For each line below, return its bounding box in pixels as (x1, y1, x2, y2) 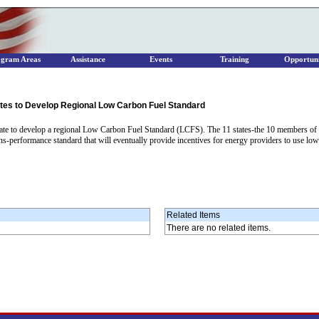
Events (150, 56, 172, 63)
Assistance (70, 56, 105, 63)
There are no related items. (167, 223, 271, 233)
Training (219, 56, 249, 63)
